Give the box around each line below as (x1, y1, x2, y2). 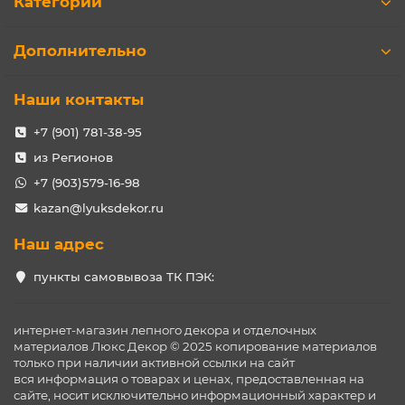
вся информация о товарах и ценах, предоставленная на (14, 372, 364, 386)
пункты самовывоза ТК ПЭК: (33, 269, 214, 284)
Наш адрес (14, 235, 104, 253)
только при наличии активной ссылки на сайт (14, 355, 295, 370)
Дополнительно (14, 42, 146, 60)
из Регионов (33, 150, 113, 165)
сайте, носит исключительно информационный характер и (14, 388, 376, 402)
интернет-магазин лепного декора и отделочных (14, 323, 316, 337)
